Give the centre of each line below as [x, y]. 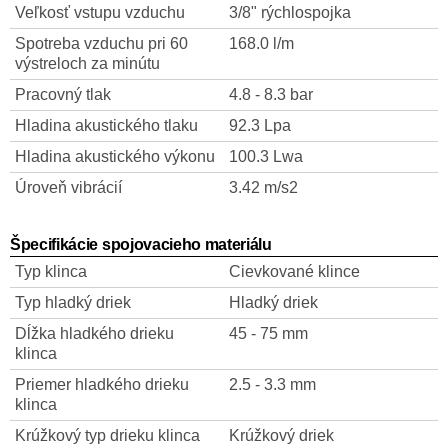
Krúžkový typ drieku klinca [107, 435]
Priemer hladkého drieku [102, 384]
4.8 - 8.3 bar [271, 94]
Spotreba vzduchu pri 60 [101, 43]
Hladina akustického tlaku [106, 125]
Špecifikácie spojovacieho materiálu [141, 244]
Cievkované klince [294, 271]
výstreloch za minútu [87, 63]
